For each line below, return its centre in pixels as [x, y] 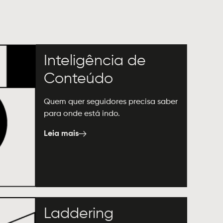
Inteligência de [95, 61]
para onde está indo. [82, 114]
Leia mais [61, 134]
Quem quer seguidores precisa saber [111, 102]
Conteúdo [79, 79]
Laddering [79, 214]
